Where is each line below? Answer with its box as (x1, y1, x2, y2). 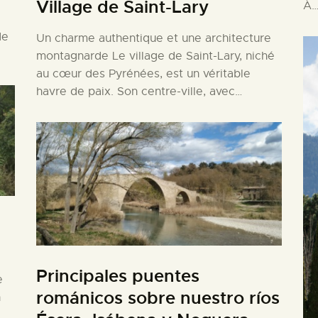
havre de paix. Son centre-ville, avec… (35, 84, 242, 99)
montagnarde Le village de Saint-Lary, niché (35, 49, 275, 64)
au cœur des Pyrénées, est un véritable (35, 67, 251, 82)
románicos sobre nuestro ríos (35, 287, 280, 309)
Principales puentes (35, 265, 199, 287)
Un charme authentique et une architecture (35, 31, 271, 46)
